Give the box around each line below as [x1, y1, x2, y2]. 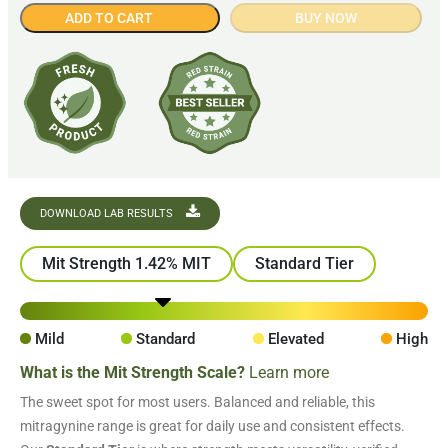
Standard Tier [255, 254, 354, 274]
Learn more [249, 363, 329, 383]
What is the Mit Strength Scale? [20, 363, 249, 383]
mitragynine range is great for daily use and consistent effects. [20, 418, 405, 435]
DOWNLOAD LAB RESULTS [40, 207, 176, 221]
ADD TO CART [64, 10, 153, 27]
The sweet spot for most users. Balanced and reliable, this [20, 394, 375, 411]
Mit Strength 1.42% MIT [42, 254, 211, 274]
